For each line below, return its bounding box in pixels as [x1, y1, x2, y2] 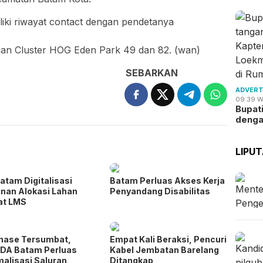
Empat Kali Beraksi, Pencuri [110, 234, 227, 244]
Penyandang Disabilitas [110, 186, 211, 196]
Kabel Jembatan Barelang [110, 244, 220, 255]
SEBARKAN [126, 66, 178, 79]
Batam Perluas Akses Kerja [110, 175, 225, 186]
